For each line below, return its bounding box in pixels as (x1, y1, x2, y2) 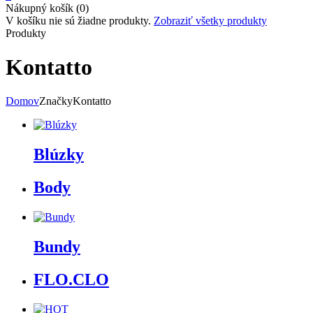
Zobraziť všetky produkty (154, 14, 267, 27)
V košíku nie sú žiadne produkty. (6, 14, 154, 27)
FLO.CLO (34, 270, 109, 289)
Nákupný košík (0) (6, 1, 89, 14)
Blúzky (34, 145, 84, 164)
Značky (39, 95, 73, 108)
